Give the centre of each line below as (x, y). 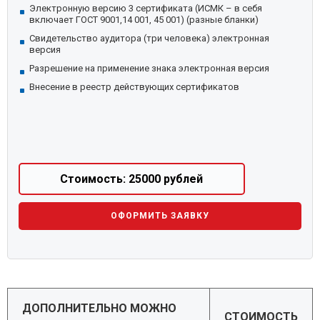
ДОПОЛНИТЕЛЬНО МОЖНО (99, 308)
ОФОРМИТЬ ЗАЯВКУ (160, 216)
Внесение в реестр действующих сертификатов (134, 87)
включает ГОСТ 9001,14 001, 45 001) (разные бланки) (144, 20)
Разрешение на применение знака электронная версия (149, 68)
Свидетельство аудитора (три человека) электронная (149, 38)
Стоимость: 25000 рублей (132, 179)
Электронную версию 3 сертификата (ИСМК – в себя (146, 8)
